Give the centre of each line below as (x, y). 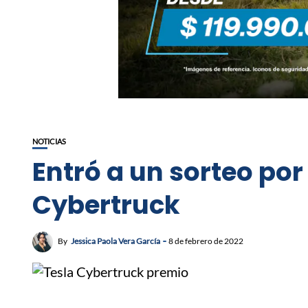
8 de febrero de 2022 (206, 241)
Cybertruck (106, 205)
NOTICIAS (49, 142)
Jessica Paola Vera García (115, 241)
